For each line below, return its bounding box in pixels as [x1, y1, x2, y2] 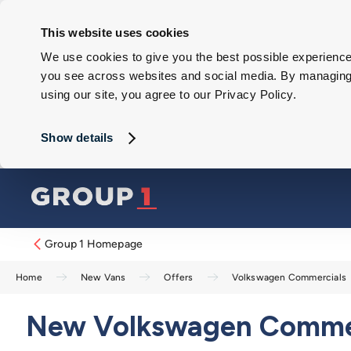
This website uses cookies [41, 25, 190, 39]
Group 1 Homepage [45, 237, 143, 251]
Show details [41, 131, 114, 145]
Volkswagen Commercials [231, 272, 347, 283]
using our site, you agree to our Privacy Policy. [41, 88, 297, 102]
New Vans [80, 272, 126, 283]
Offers [164, 272, 194, 283]
